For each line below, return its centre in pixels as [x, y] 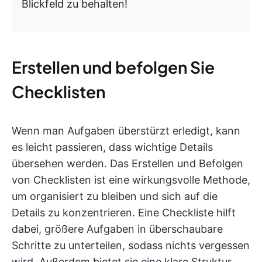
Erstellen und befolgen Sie [113, 67]
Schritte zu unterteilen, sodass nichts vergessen [131, 245]
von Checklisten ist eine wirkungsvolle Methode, [131, 180]
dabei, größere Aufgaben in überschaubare [117, 229]
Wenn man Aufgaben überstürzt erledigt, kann [126, 130]
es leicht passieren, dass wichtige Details [112, 147]
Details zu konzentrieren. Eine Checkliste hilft [124, 212]
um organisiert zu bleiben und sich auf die [115, 196]
